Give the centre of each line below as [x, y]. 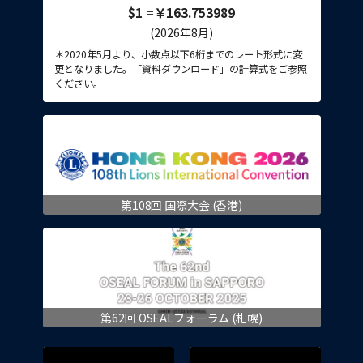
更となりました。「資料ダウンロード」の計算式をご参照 [180, 69]
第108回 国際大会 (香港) [181, 205]
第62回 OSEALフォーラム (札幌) [181, 318]
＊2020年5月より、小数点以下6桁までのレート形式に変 [178, 55]
